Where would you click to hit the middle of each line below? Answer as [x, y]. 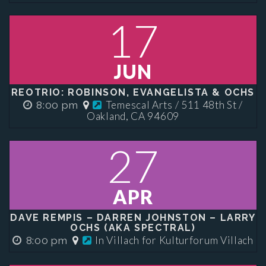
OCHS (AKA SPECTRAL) [133, 228]
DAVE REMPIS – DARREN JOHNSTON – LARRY [133, 218]
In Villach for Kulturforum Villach [174, 240]
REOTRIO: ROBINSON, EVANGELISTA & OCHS [133, 92]
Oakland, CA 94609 [133, 116]
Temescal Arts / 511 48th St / [174, 105]
